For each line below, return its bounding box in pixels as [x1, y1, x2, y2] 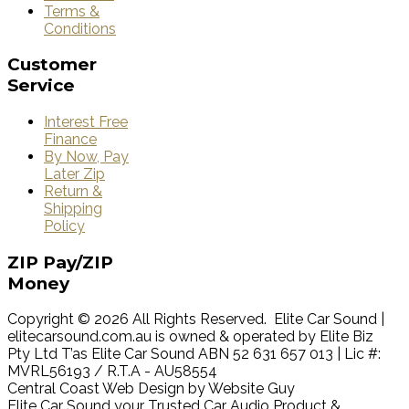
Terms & [44, 2, 100, 20]
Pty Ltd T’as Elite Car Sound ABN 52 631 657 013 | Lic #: [7, 345, 381, 363]
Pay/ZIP [43, 251, 113, 273]
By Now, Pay [44, 148, 129, 166]
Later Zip [44, 165, 105, 184]
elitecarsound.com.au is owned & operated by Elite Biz [7, 328, 373, 346]
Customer [7, 54, 97, 76]
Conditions [44, 19, 116, 37]
